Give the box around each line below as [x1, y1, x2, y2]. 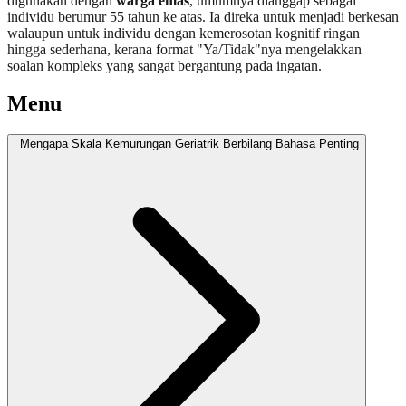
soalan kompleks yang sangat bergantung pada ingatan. [7, 57, 322, 73]
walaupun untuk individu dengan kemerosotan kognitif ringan [7, 24, 360, 41]
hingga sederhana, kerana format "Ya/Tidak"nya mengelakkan [7, 41, 362, 57]
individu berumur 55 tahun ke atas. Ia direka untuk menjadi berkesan [7, 8, 399, 24]
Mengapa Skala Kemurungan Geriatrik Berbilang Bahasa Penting [20, 137, 359, 151]
